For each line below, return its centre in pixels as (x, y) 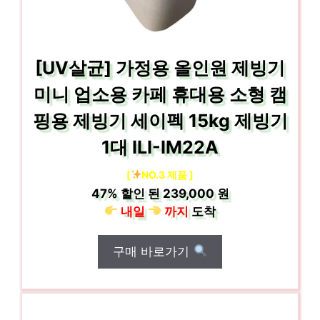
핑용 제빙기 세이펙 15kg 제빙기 (160, 120)
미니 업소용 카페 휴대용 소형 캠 (160, 94)
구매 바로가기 (153, 251)
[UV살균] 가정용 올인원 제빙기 (160, 67)
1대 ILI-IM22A (160, 147)
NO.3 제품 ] (168, 174)
